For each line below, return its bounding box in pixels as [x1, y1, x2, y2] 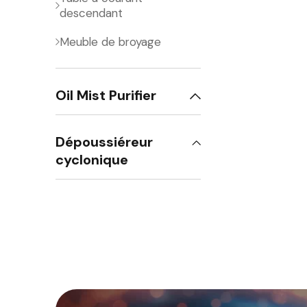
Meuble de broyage [60, 34, 162, 49]
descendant [60, 5, 123, 21]
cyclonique [56, 151, 129, 169]
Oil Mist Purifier [56, 86, 157, 104]
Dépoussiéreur [56, 133, 153, 151]
